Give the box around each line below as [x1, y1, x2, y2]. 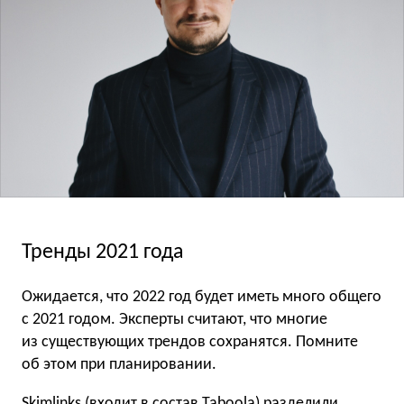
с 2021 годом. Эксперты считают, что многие [22, 310, 327, 328]
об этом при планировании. [22, 355, 216, 373]
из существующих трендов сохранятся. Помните [22, 333, 358, 351]
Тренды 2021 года [22, 242, 184, 264]
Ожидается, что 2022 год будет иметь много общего [22, 288, 381, 306]
